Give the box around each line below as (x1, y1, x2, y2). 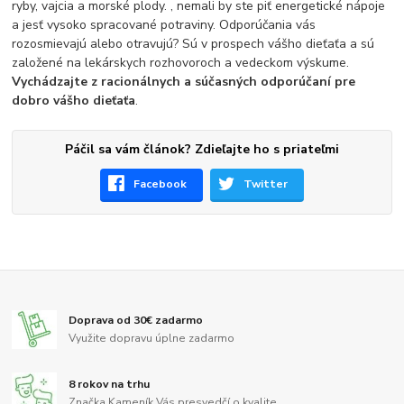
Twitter (243, 176, 289, 191)
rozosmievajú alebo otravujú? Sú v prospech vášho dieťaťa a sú (12, 35, 375, 52)
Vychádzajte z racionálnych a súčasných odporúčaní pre (12, 73, 356, 90)
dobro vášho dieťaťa (12, 92, 136, 109)
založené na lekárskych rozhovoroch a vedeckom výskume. (12, 54, 350, 71)
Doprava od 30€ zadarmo (69, 312, 204, 327)
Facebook (133, 176, 188, 191)
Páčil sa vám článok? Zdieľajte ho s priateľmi (64, 141, 339, 158)
